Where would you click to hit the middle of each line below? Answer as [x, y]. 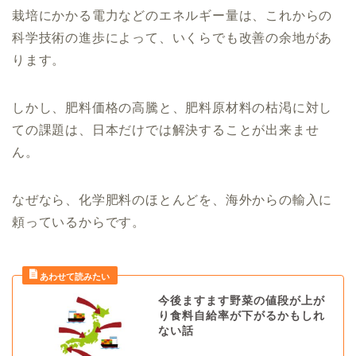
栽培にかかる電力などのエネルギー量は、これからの [172, 15]
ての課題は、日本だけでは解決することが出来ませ [166, 130]
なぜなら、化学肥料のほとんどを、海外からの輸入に [172, 199]
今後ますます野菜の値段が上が [241, 300]
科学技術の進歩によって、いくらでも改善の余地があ [172, 37]
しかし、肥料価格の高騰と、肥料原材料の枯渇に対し [172, 107]
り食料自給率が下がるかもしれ [241, 315]
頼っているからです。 [79, 222]
